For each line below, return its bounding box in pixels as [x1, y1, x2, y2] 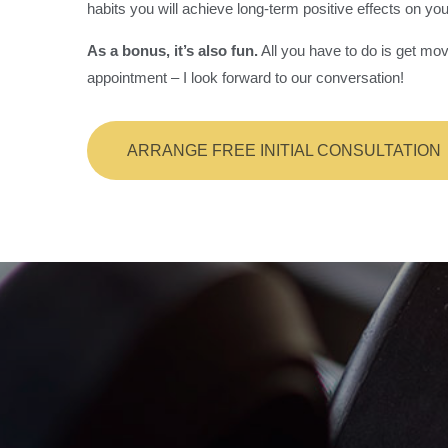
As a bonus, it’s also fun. [87, 42, 258, 60]
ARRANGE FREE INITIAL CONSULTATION [127, 142, 441, 160]
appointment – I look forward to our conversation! [87, 69, 404, 87]
